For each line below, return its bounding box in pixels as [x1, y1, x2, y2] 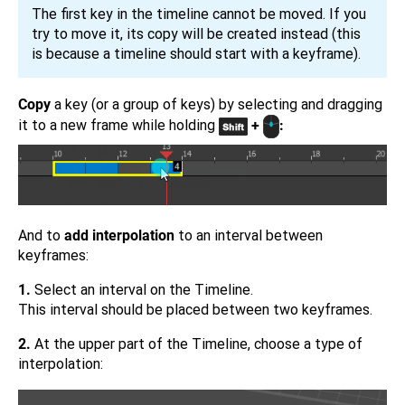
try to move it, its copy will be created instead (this [32, 25, 361, 42]
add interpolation [64, 227, 174, 244]
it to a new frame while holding [18, 117, 219, 135]
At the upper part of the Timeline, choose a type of [31, 335, 363, 353]
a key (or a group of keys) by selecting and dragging [51, 96, 382, 113]
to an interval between [174, 227, 323, 244]
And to [18, 227, 64, 244]
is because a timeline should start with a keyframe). [32, 45, 361, 62]
